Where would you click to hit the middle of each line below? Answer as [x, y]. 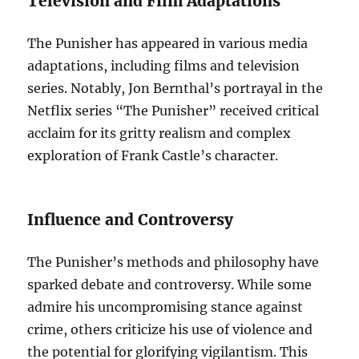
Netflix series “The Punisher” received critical [173, 111]
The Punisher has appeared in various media [168, 44]
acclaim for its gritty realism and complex [159, 133]
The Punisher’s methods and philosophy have [173, 262]
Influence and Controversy [131, 220]
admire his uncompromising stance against [165, 307]
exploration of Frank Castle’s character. [153, 156]
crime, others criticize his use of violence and [170, 330]
